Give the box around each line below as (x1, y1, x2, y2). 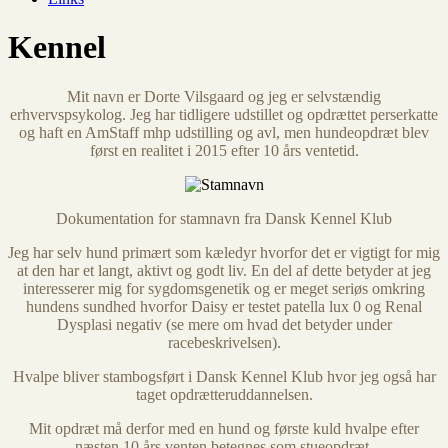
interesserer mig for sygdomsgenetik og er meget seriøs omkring (23, 279, 425, 297)
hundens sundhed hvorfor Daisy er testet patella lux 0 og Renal (26, 297, 422, 315)
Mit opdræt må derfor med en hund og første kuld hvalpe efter (29, 419, 419, 437)
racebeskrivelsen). (167, 333, 281, 351)
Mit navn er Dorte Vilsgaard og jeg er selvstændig (67, 87, 381, 105)
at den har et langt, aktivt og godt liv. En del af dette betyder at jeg (17, 261, 431, 279)
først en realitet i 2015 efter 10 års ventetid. (89, 141, 359, 159)
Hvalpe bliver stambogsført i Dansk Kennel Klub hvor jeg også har (12, 367, 436, 385)
